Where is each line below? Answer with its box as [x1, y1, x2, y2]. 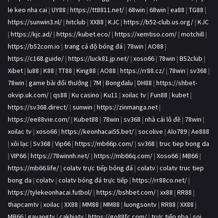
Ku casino [72, 91, 99, 100]
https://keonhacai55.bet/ [61, 127, 134, 136]
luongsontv [124, 200, 157, 209]
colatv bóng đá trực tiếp [58, 176, 128, 185]
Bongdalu [106, 78, 133, 88]
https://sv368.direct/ [8, 103, 68, 112]
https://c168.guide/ [8, 54, 64, 63]
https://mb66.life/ [8, 163, 59, 173]
